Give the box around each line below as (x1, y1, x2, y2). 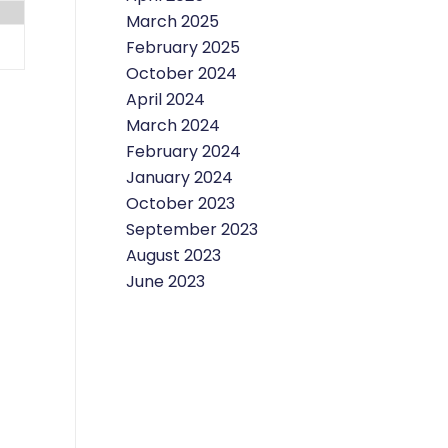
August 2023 (126, 243, 221, 267)
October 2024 (126, 61, 237, 85)
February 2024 (126, 139, 241, 163)
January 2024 (126, 165, 233, 189)
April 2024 (126, 87, 205, 111)
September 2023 (126, 217, 258, 241)
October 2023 (126, 191, 235, 215)
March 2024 (126, 113, 220, 137)
